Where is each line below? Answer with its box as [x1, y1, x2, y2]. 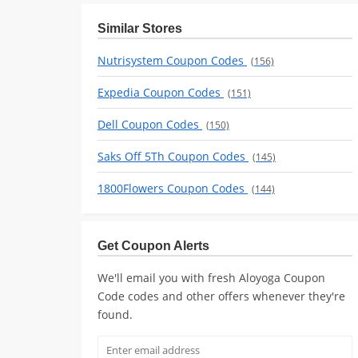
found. [97, 307, 133, 322]
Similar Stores [97, 22, 182, 35]
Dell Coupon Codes [97, 117, 202, 132]
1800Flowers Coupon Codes [97, 181, 248, 196]
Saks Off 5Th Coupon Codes [97, 149, 249, 164]
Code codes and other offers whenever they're [97, 288, 345, 304]
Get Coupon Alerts [97, 239, 209, 253]
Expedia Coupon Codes [97, 85, 224, 100]
